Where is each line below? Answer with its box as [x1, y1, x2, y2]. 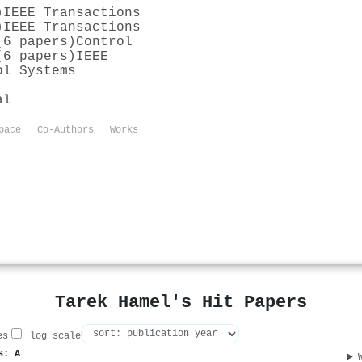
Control [76, 34, 133, 49]
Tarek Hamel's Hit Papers [55, 293, 307, 313]
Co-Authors [37, 124, 94, 136]
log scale [24, 330, 81, 343]
